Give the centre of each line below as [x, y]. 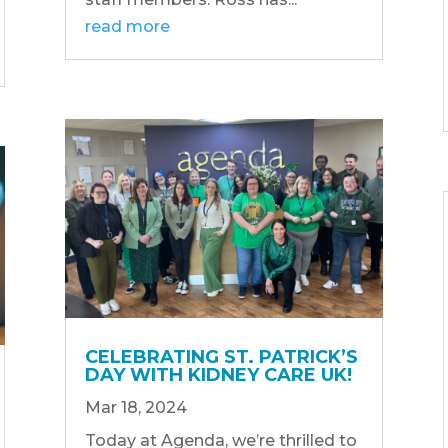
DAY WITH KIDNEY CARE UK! [218, 374]
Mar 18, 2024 [135, 407]
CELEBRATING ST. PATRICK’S [221, 356]
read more [127, 26]
